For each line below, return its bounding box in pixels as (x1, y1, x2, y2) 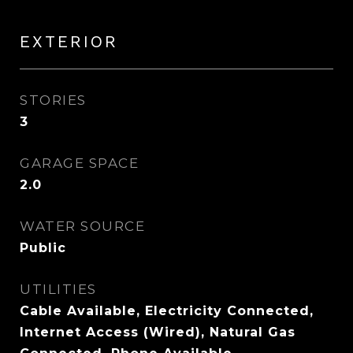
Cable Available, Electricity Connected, (20, 303, 314, 318)
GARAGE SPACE (20, 155, 139, 171)
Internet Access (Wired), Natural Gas (20, 325, 295, 340)
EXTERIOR (20, 32, 118, 51)
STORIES (20, 92, 87, 108)
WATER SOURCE (20, 218, 145, 234)
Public (20, 240, 66, 255)
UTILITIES (20, 281, 97, 297)
